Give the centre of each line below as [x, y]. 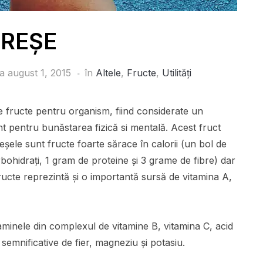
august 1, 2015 [39, 73]
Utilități [176, 73]
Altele [108, 73]
